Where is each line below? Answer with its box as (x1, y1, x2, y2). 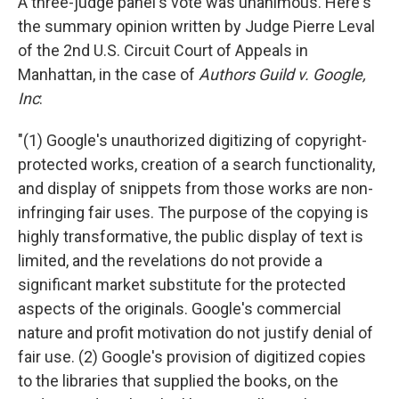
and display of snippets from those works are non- (18, 179, 373, 199)
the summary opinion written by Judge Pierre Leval (18, 17, 375, 37)
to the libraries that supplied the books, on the (18, 371, 338, 391)
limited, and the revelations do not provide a (18, 251, 322, 271)
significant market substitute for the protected (18, 275, 346, 295)
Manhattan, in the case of (18, 65, 199, 85)
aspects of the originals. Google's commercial (18, 299, 341, 319)
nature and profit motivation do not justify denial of (18, 323, 373, 343)
